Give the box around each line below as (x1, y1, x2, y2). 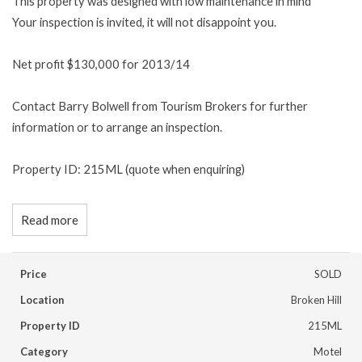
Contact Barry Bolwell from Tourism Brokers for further (12, 99, 308, 113)
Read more (21, 213, 78, 227)
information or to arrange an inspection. (12, 120, 222, 134)
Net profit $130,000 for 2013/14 (12, 57, 190, 71)
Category (20, 345, 68, 358)
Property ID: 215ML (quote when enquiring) (12, 162, 245, 176)
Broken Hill (291, 293, 342, 306)
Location (20, 293, 64, 306)
